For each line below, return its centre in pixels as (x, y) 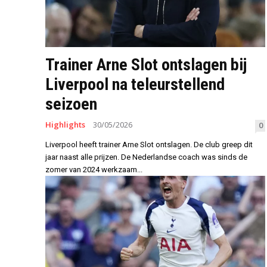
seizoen (71, 104)
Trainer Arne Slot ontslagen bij (146, 65)
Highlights (65, 125)
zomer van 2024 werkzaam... (94, 170)
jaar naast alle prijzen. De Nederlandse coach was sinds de (146, 157)
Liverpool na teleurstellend (135, 85)
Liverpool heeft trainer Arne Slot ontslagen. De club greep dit (149, 145)
